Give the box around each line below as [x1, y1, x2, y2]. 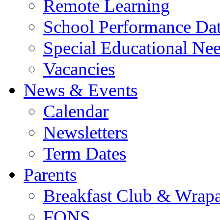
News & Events [24, 80, 137, 100]
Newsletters [43, 122, 128, 142]
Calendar [43, 101, 109, 121]
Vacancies [43, 58, 115, 79]
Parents [24, 164, 77, 185]
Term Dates [43, 143, 126, 164]
